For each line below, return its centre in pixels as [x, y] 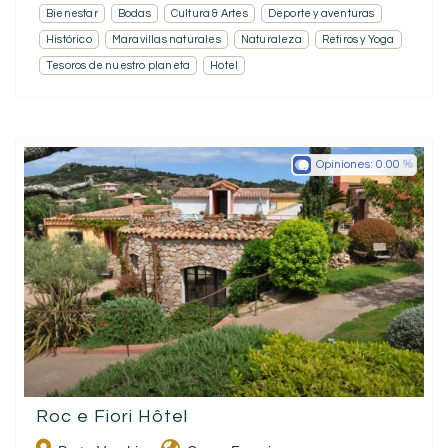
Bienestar [72, 13]
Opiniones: [346, 164]
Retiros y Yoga [358, 39]
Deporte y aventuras [321, 13]
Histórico [69, 39]
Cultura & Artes [209, 13]
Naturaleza [271, 39]
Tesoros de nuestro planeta [118, 65]
